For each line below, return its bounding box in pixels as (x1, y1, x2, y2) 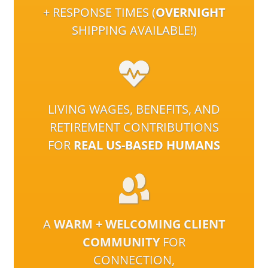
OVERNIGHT (155, 4, 226, 20)
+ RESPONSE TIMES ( (42, 4, 156, 20)
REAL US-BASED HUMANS (74, 136, 220, 153)
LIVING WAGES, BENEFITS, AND (48, 100, 220, 117)
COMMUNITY (83, 233, 160, 250)
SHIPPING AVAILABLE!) (71, 22, 197, 38)
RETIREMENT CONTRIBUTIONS (49, 118, 219, 135)
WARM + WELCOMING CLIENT (53, 215, 226, 232)
